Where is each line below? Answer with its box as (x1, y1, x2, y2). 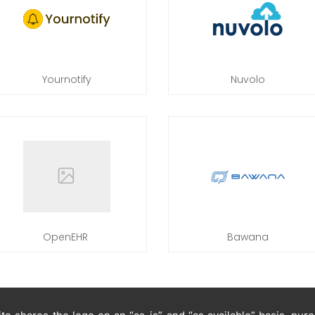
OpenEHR (43, 230, 91, 244)
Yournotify (42, 72, 92, 86)
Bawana (227, 230, 269, 244)
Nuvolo (231, 72, 266, 86)
